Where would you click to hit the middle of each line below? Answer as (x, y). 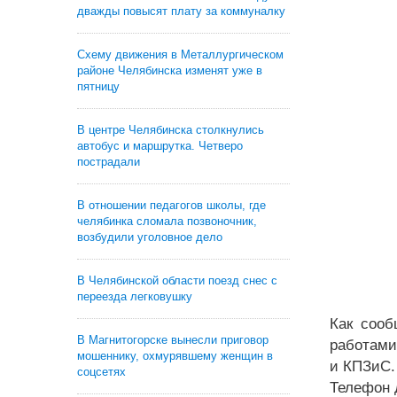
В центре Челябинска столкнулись (171, 130)
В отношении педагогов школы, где (171, 205)
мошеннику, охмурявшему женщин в (175, 356)
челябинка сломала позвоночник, (167, 221)
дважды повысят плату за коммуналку (181, 11)
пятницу (98, 86)
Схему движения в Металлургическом (180, 54)
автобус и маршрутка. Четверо (160, 146)
